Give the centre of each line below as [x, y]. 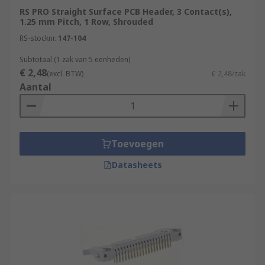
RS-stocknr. [38, 38]
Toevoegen [137, 144]
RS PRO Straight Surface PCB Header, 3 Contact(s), [126, 12]
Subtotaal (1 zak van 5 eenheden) [75, 59]
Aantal [35, 87]
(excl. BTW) [65, 74]
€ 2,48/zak [229, 74]
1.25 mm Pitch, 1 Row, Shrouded [86, 22]
